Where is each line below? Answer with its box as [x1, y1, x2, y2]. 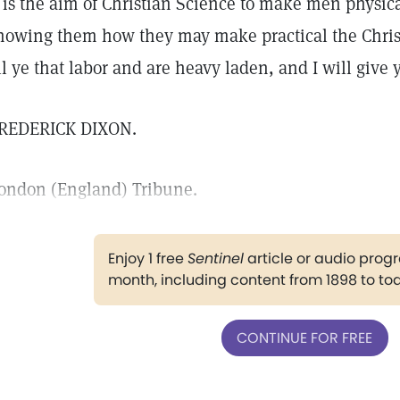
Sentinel [187, 248, 244, 269]
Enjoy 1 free [107, 248, 187, 269]
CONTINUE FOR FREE [237, 327, 372, 348]
